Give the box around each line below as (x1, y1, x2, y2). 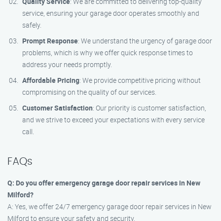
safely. (22, 20, 41, 30)
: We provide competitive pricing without (79, 75, 201, 85)
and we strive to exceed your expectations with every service (22, 115, 205, 124)
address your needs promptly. (22, 60, 112, 69)
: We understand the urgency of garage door (78, 36, 212, 45)
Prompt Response (22, 36, 78, 45)
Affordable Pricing (22, 75, 79, 85)
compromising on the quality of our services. (22, 87, 156, 97)
